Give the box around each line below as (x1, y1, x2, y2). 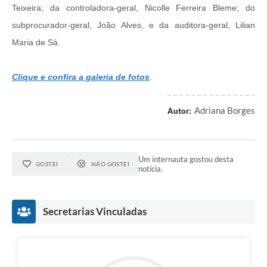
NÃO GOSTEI (91, 160, 130, 168)
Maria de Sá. (12, 38, 60, 48)
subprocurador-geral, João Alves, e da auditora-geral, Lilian (12, 20, 255, 30)
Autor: (167, 106, 191, 116)
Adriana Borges (194, 105, 255, 116)
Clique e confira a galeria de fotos (12, 72, 150, 82)
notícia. (138, 164, 163, 174)
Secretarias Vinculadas (43, 205, 147, 218)
